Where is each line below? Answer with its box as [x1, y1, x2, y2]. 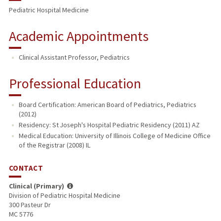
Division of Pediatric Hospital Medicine [8, 190, 120, 200]
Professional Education [8, 74, 141, 93]
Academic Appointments [8, 27, 148, 45]
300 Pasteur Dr [8, 200, 51, 209]
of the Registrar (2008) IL [18, 141, 90, 150]
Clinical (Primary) [8, 181, 64, 190]
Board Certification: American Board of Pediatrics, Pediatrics [18, 100, 196, 110]
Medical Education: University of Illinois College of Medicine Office [18, 131, 211, 141]
